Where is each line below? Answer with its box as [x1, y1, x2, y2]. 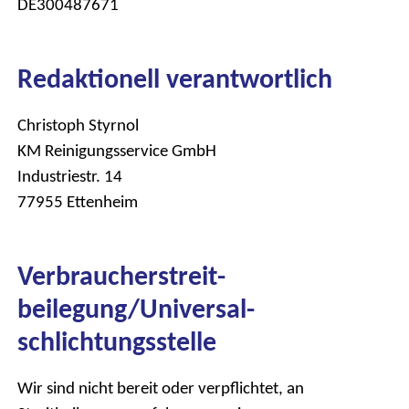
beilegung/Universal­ [17, 291, 255, 326]
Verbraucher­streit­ [17, 258, 225, 293]
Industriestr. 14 [17, 164, 122, 186]
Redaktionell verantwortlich [17, 60, 332, 95]
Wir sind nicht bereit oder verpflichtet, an [17, 377, 304, 399]
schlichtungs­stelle [17, 324, 216, 359]
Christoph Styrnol [17, 113, 139, 135]
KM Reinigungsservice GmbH [17, 139, 216, 161]
